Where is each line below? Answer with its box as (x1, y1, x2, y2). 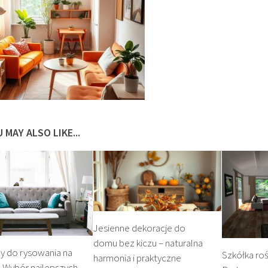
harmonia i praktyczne (93, 251, 182, 264)
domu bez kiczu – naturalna (93, 236, 203, 249)
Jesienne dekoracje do (93, 221, 186, 234)
